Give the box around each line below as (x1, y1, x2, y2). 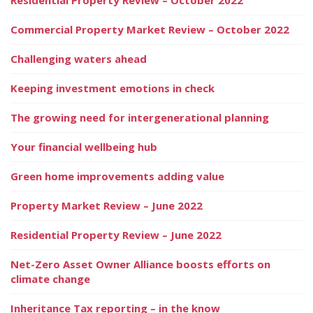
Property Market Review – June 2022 (10, 198, 203, 212)
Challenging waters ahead (10, 51, 147, 66)
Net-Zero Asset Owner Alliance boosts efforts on (10, 256, 270, 271)
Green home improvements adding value (10, 168, 224, 183)
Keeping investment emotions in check (10, 80, 214, 95)
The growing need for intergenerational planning (10, 110, 269, 124)
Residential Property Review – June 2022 (10, 227, 221, 242)
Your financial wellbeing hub (10, 139, 157, 154)
